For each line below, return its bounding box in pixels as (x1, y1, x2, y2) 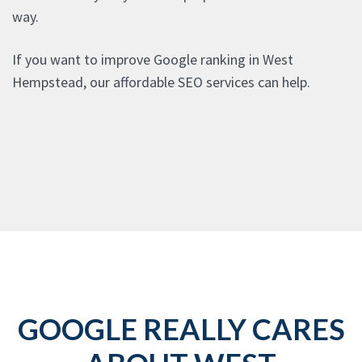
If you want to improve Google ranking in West (12, 50, 293, 69)
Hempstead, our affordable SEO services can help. (12, 73, 310, 92)
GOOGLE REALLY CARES (17, 311, 345, 347)
